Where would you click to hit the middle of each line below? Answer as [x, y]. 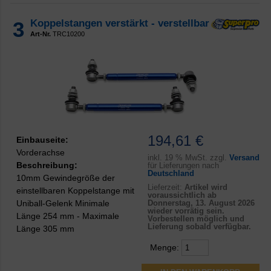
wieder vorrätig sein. [186, 211]
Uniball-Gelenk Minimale [63, 203]
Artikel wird [206, 187]
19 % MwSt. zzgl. [195, 157]
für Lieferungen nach [183, 165]
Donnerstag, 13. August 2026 [201, 203]
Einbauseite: [42, 139]
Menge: [165, 247]
